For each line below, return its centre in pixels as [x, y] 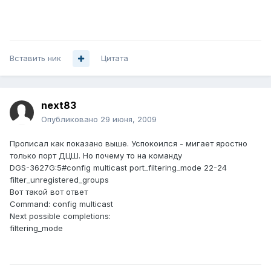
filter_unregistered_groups [59, 180]
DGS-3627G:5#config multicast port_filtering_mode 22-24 [118, 168]
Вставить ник [35, 58]
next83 [59, 106]
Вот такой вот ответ [49, 192]
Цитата [115, 58]
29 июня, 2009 [129, 119]
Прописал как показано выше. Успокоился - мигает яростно [129, 144]
